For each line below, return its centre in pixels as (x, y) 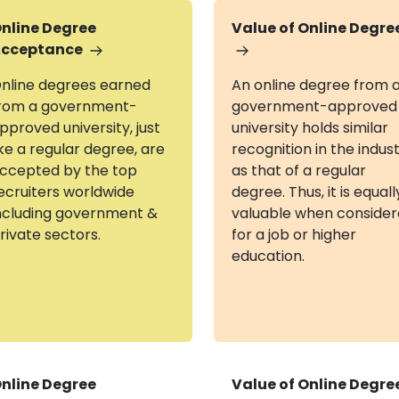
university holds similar (309, 128)
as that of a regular (298, 171)
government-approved (314, 106)
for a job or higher (293, 235)
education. (268, 256)
